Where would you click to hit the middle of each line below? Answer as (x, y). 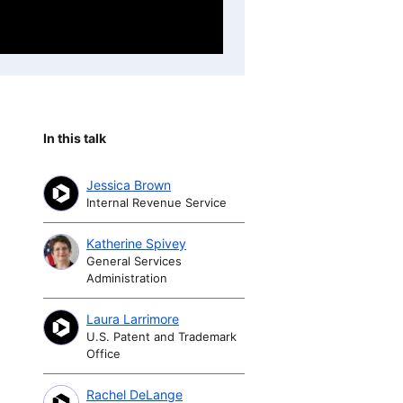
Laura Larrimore (133, 318)
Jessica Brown (129, 184)
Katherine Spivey (136, 243)
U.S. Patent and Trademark (161, 336)
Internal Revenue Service (157, 202)
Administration (127, 278)
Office (103, 353)
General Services (134, 260)
